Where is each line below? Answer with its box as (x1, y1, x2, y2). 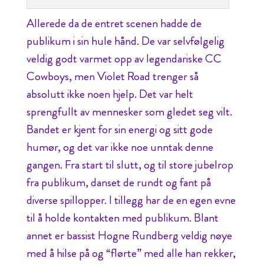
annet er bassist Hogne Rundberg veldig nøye (26, 227, 232, 245)
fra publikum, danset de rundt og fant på (26, 174, 211, 192)
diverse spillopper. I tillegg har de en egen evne (26, 192, 236, 209)
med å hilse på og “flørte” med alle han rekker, (26, 245, 236, 262)
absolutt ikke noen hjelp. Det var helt (26, 85, 193, 103)
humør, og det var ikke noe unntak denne (26, 138, 213, 156)
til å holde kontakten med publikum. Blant (26, 209, 219, 227)
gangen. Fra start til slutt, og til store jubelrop (26, 156, 233, 174)
